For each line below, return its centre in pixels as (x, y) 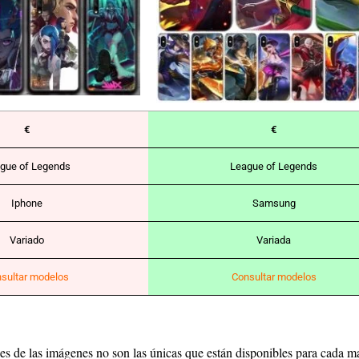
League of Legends (274, 167)
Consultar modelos (274, 277)
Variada (274, 240)
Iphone (26, 204)
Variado (26, 240)
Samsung (274, 204)
